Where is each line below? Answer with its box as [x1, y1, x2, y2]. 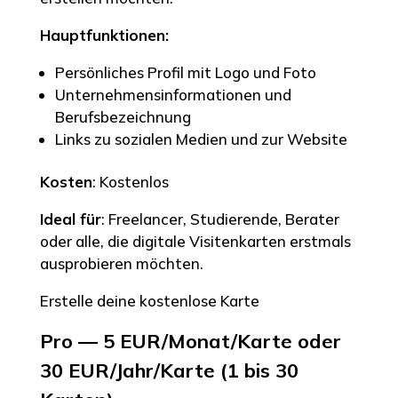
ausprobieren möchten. [39, 253, 203, 273]
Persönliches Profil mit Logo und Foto [54, 62, 316, 82]
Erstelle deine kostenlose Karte [39, 291, 259, 310]
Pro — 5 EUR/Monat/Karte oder [39, 328, 341, 354]
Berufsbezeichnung [54, 107, 191, 126]
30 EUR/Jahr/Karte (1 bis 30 [39, 357, 298, 383]
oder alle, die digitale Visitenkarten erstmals [39, 231, 351, 251]
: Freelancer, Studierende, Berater [100, 209, 339, 228]
